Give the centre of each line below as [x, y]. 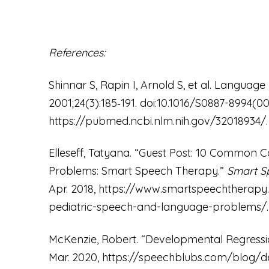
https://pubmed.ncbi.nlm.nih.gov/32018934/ [157, 121]
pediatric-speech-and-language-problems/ [157, 207]
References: [77, 53]
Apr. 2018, [73, 189]
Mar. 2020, [75, 258]
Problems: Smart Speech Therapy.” [138, 171]
